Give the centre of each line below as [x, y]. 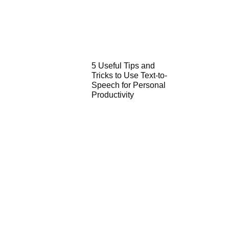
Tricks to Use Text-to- [129, 75]
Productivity [112, 95]
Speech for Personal [128, 85]
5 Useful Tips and [123, 65]
